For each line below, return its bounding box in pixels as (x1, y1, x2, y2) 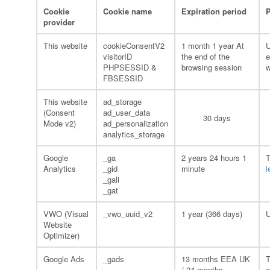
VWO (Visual (43, 208, 89, 219)
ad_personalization (103, 118, 168, 129)
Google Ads (43, 253, 84, 265)
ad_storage (103, 96, 142, 107)
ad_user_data (103, 107, 150, 118)
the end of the (181, 51, 230, 62)
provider (43, 16, 75, 28)
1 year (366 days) (181, 208, 242, 219)
